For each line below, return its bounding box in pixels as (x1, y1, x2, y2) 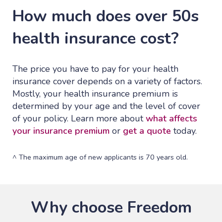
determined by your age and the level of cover (12, 100, 200, 112)
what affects (146, 112, 197, 125)
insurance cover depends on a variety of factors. (12, 75, 202, 88)
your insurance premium (12, 125, 110, 137)
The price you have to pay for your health (12, 63, 178, 75)
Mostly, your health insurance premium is (12, 88, 178, 100)
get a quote (123, 125, 171, 137)
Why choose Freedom (30, 196, 192, 219)
